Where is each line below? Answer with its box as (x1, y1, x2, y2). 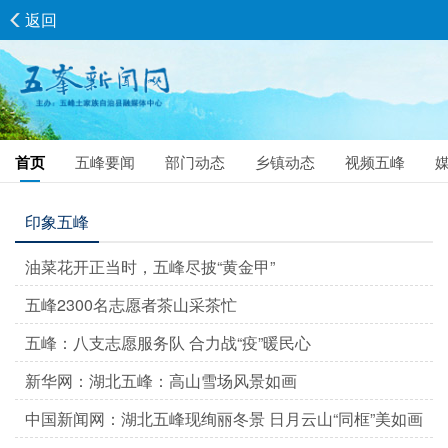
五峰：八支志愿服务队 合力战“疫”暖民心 (25, 331, 311, 354)
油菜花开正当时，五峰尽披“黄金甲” (25, 255, 275, 278)
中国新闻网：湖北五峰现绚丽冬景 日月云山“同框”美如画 (25, 407, 423, 430)
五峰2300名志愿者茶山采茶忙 (25, 293, 237, 316)
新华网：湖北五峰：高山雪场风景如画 (25, 369, 297, 392)
